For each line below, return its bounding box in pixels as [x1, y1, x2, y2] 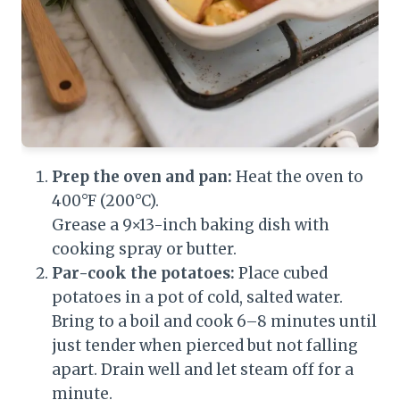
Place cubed [235, 263, 328, 284]
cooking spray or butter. [52, 239, 237, 260]
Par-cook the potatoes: [52, 263, 235, 284]
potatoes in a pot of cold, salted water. [52, 287, 343, 308]
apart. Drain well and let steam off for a [52, 360, 354, 380]
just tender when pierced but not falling [52, 336, 358, 356]
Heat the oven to [232, 167, 363, 187]
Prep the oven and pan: [52, 167, 232, 187]
